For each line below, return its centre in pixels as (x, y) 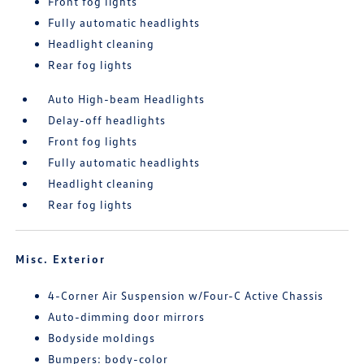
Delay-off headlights (107, 120)
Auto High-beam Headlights (127, 99)
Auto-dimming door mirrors (127, 317)
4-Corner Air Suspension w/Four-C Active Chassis (186, 296)
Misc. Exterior (61, 259)
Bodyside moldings (102, 338)
